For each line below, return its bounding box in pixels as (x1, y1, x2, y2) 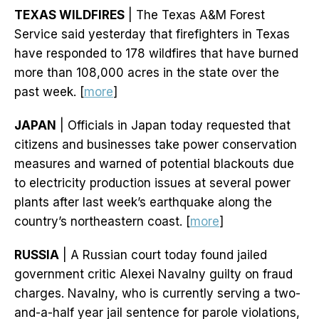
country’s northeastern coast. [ (14, 214, 190, 229)
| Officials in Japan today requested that (56, 118, 291, 133)
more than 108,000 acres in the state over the (14, 66, 279, 80)
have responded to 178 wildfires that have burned (14, 46, 298, 61)
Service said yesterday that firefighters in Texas (14, 27, 290, 42)
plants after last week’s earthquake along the (14, 195, 272, 210)
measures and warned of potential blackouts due (14, 157, 294, 172)
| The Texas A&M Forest (125, 8, 265, 23)
